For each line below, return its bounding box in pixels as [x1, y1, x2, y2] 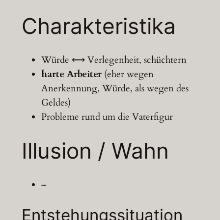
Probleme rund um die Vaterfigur [41, 110, 173, 123]
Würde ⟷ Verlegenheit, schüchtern [41, 53, 187, 66]
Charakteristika [21, 12, 176, 39]
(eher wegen [101, 67, 154, 81]
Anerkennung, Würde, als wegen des [41, 82, 189, 95]
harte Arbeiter [41, 67, 102, 81]
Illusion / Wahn [21, 137, 169, 165]
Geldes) [41, 96, 71, 109]
